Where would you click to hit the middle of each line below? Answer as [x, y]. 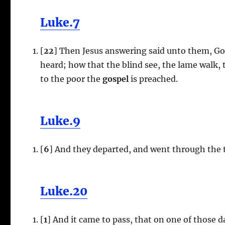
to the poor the [71, 79]
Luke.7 [60, 22]
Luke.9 [61, 121]
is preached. [153, 79]
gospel [115, 79]
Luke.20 [64, 191]
